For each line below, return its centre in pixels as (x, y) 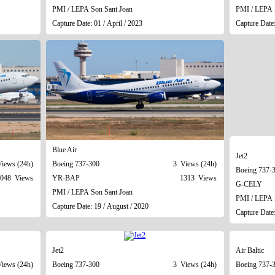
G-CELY (249, 184)
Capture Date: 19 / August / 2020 (100, 206)
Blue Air (64, 149)
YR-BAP (66, 178)
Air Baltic (250, 250)
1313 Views (198, 178)
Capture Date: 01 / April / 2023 (97, 23)
